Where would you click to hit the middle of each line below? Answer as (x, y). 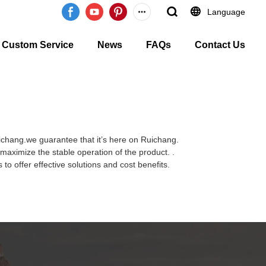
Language (226, 12)
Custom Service (38, 45)
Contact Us (220, 45)
